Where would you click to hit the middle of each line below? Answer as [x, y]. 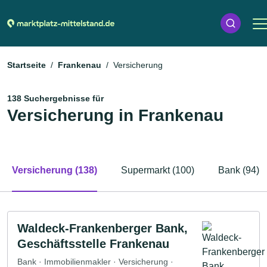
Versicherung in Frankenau [115, 115]
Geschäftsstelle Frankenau [93, 244]
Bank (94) [239, 170]
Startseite [27, 65]
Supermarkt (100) [158, 170]
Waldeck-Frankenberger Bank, [103, 228]
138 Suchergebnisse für [55, 98]
